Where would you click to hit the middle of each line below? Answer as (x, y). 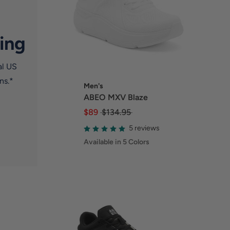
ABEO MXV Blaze (116, 97)
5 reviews (144, 128)
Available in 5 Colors (116, 142)
